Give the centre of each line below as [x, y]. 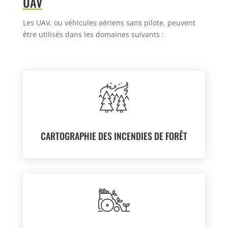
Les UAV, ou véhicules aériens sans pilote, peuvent [109, 23]
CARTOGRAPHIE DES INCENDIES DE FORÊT [114, 136]
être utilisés [44, 35]
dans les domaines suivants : [114, 35]
